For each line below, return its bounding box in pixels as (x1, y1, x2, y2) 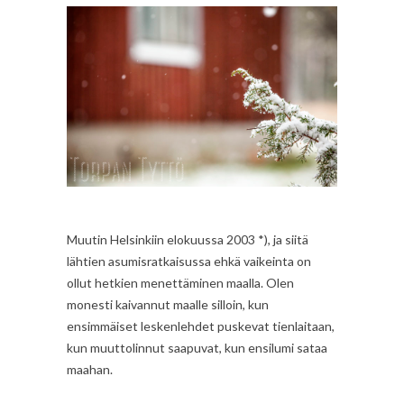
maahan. (67, 361, 113, 377)
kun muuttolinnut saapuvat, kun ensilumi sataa (67, 339, 327, 355)
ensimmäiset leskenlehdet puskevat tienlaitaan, (67, 317, 335, 334)
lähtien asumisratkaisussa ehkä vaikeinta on (67, 252, 311, 269)
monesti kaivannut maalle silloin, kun (67, 296, 269, 312)
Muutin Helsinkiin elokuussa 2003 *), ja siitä (67, 231, 308, 247)
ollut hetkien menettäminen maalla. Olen (67, 274, 294, 290)
